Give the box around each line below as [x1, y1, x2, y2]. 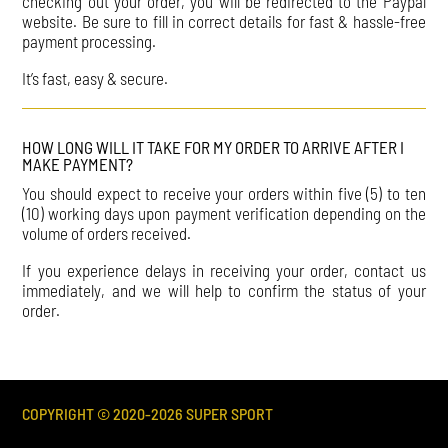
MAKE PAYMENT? [22, 153, 134, 174]
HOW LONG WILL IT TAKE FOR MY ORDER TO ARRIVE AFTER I [22, 136, 405, 157]
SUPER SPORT [183, 403, 274, 423]
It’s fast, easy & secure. [22, 67, 169, 88]
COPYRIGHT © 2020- [22, 403, 152, 423]
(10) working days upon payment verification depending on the [22, 202, 426, 223]
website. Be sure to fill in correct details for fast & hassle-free [22, 10, 426, 31]
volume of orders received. [22, 222, 192, 243]
